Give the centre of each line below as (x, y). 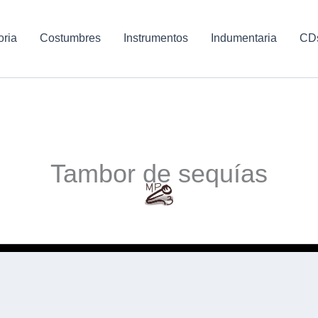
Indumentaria (243, 38)
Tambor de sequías (159, 173)
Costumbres (70, 38)
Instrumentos (155, 38)
